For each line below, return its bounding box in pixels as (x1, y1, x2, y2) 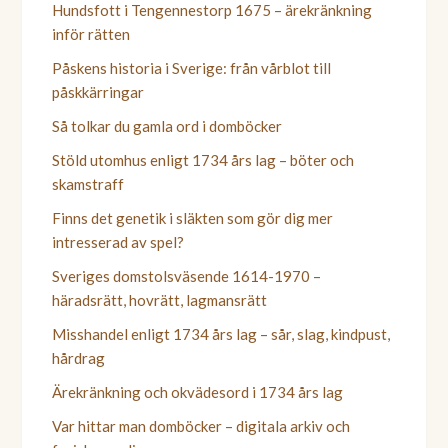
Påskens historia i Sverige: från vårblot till (52, 58, 332, 77)
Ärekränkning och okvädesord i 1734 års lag (52, 382, 344, 401)
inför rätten (52, 24, 131, 43)
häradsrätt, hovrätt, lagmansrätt (52, 290, 268, 309)
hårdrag (52, 348, 106, 367)
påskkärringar (52, 82, 145, 101)
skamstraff (52, 174, 125, 193)
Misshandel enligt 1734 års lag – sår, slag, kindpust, (52, 324, 391, 343)
